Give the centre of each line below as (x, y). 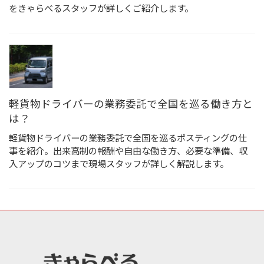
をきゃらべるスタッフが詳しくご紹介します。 (101, 8)
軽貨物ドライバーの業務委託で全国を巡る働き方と (131, 104)
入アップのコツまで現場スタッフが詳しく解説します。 (119, 164)
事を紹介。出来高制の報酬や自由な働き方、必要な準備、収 (128, 151)
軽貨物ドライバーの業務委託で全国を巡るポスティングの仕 (128, 138)
